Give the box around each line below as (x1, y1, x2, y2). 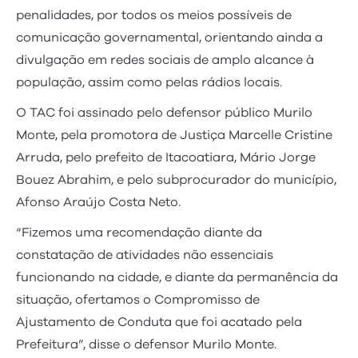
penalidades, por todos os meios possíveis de (16, 8, 292, 22)
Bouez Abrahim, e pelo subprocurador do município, (16, 173, 336, 186)
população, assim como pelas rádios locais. (16, 75, 282, 89)
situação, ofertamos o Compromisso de (16, 292, 260, 306)
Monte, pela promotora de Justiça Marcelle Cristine (16, 128, 332, 141)
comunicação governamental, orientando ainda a (16, 30, 323, 44)
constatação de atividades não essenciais (16, 248, 273, 261)
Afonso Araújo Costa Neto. (16, 195, 181, 209)
